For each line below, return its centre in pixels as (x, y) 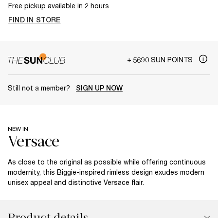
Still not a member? (40, 88)
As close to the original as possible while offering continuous (107, 162)
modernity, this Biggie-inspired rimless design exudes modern (106, 172)
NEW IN (18, 128)
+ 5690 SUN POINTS (161, 59)
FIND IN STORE (35, 20)
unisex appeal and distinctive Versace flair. (76, 182)
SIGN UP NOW (99, 88)
